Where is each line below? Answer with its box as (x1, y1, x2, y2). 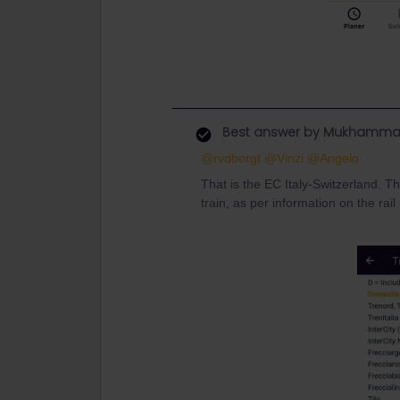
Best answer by (222, 123, 320, 141)
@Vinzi (264, 151, 304, 165)
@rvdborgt (201, 151, 261, 165)
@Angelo (307, 151, 359, 165)
